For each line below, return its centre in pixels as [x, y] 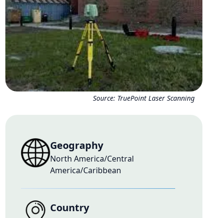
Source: [105, 98]
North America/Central [92, 159]
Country [69, 208]
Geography [76, 145]
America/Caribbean [85, 170]
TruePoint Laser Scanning [156, 98]
